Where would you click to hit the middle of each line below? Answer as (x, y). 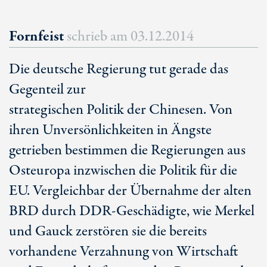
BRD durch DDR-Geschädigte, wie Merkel (132, 211)
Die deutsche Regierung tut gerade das (119, 69)
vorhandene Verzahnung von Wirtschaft (124, 252)
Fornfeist (38, 37)
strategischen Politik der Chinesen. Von (121, 110)
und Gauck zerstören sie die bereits (108, 232)
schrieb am (99, 37)
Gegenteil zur (47, 90)
